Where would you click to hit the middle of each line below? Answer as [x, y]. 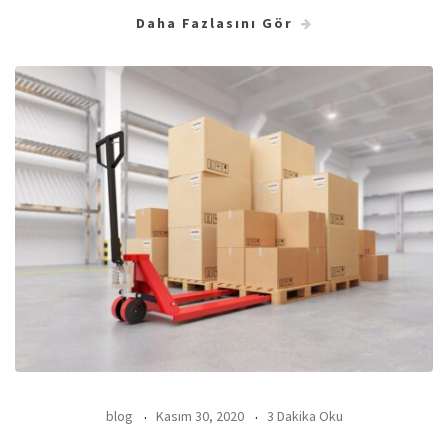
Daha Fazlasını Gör [214, 22]
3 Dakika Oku [304, 416]
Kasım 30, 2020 [199, 416]
